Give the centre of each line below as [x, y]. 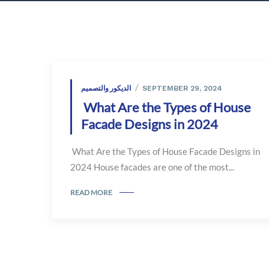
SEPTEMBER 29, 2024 [182, 88]
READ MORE [91, 192]
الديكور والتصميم [106, 88]
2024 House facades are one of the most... [152, 167]
